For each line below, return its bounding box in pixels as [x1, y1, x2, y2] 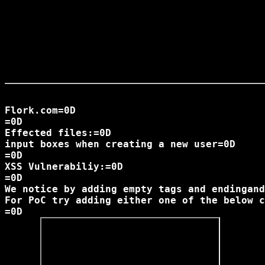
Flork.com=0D [5, 105, 76, 116]
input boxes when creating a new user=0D [5, 138, 235, 150]
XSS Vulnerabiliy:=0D [5, 161, 123, 172]
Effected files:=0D [5, 127, 111, 138]
